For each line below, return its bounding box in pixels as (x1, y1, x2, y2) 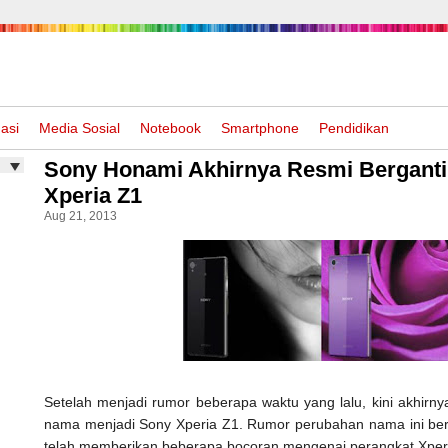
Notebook (140, 120, 201, 136)
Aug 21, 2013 (44, 209, 117, 223)
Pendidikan (319, 120, 389, 136)
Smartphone (221, 120, 299, 136)
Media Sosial (39, 120, 120, 136)
